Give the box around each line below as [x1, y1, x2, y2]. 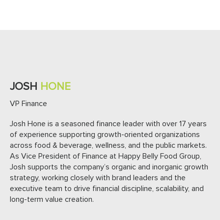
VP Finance [10, 100, 47, 108]
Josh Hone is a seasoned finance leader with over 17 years [10, 120, 207, 128]
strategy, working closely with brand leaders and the [10, 174, 186, 182]
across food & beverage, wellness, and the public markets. [10, 141, 207, 150]
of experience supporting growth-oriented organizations [10, 131, 200, 139]
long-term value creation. [10, 195, 94, 204]
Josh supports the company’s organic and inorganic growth [10, 163, 208, 171]
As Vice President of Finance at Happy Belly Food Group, [10, 152, 201, 161]
